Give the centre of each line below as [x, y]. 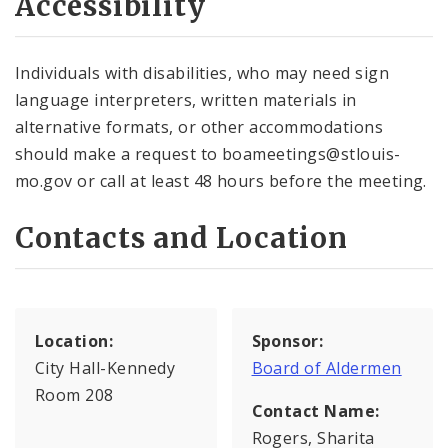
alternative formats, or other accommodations [199, 126]
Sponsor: [287, 341]
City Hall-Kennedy [105, 368]
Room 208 [74, 395]
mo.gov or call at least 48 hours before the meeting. [221, 180]
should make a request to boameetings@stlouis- [208, 153]
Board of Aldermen [326, 368]
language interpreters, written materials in [186, 99]
